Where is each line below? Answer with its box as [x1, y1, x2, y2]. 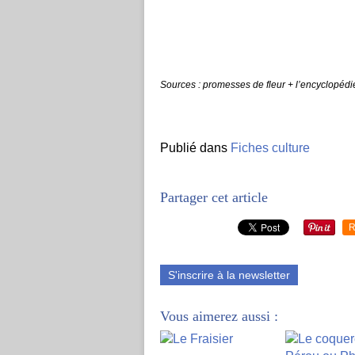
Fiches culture [231, 141, 310, 155]
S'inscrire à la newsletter [168, 269, 290, 281]
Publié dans [160, 141, 227, 155]
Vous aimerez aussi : [160, 308, 278, 324]
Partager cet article [160, 189, 268, 205]
